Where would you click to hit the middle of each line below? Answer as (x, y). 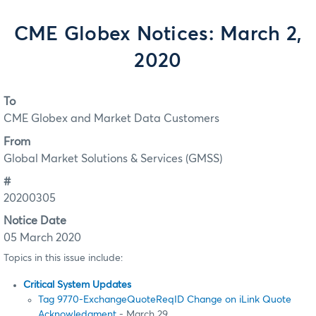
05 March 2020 (42, 238)
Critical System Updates (77, 285)
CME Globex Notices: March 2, (158, 35)
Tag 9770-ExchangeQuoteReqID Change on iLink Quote (165, 300)
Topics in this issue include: (63, 258)
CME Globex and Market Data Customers (111, 119)
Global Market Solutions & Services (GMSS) (113, 158)
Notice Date (35, 221)
